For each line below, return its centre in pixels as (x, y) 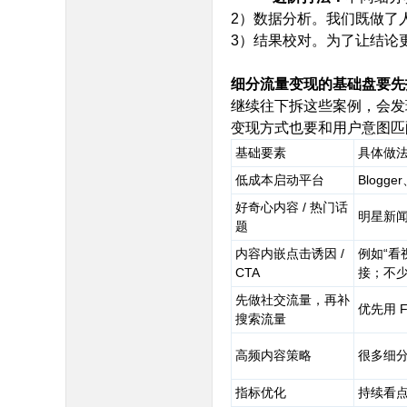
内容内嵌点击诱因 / (290, 253)
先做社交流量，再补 (293, 300)
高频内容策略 (273, 355)
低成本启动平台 (280, 180)
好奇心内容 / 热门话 (292, 207)
